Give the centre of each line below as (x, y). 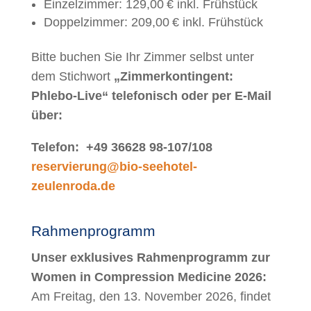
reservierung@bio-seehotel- (114, 167)
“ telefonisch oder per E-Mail (186, 96)
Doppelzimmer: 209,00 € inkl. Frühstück (153, 23)
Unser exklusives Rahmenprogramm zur (150, 258)
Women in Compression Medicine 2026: (150, 277)
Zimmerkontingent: (176, 77)
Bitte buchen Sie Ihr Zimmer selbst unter (142, 57)
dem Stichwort (72, 77)
